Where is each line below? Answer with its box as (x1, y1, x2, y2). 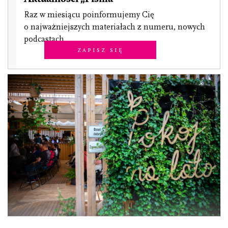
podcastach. (24, 35, 66, 44)
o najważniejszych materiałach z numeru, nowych (24, 22, 205, 32)
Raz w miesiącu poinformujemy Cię (24, 10, 154, 20)
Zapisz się (77, 45, 124, 54)
